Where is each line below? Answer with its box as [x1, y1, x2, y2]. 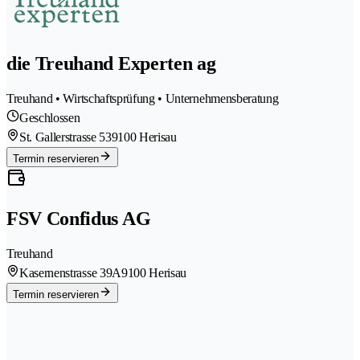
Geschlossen [19, 111, 80, 125]
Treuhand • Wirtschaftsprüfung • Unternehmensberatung [6, 92, 279, 106]
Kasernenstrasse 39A [19, 265, 121, 280]
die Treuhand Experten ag [6, 53, 216, 75]
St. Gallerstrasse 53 [19, 130, 112, 145]
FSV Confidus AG [6, 208, 151, 229]
